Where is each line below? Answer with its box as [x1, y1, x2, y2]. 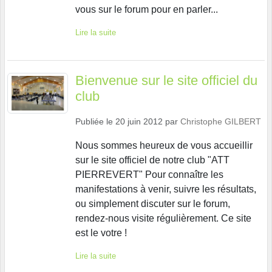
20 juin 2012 [115, 116, 163, 126]
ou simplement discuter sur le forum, [75, 198, 230, 209]
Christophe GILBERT [180, 116, 261, 126]
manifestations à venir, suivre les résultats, [75, 183, 256, 194]
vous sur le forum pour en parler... [75, 4, 218, 15]
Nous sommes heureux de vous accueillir [75, 140, 253, 151]
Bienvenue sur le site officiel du [75, 72, 257, 88]
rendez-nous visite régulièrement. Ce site [75, 212, 251, 223]
